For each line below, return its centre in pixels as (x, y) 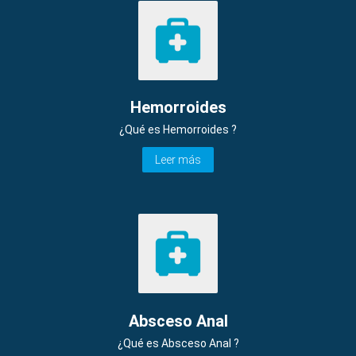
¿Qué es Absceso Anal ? (178, 343)
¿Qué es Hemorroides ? (178, 130)
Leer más (178, 160)
